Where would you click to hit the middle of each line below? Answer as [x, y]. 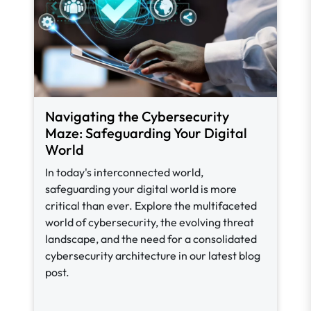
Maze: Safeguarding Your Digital [146, 133]
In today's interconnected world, [124, 172]
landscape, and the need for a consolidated [151, 239]
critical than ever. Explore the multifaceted [151, 205]
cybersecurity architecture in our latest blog [153, 255]
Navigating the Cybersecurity [137, 116]
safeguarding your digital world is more [141, 189]
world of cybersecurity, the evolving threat [150, 222]
